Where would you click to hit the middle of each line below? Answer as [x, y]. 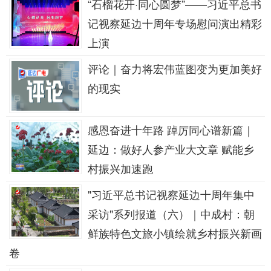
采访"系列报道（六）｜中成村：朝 [171, 214]
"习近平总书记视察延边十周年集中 [171, 194]
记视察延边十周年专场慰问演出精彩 [175, 23]
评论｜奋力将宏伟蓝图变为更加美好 [175, 68]
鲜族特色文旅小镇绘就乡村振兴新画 [175, 233]
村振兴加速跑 [120, 168]
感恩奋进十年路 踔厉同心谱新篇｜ [171, 129]
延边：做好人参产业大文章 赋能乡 [171, 149]
